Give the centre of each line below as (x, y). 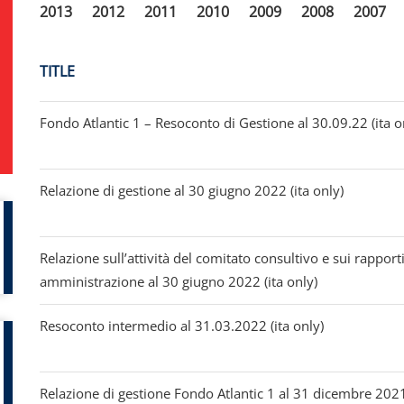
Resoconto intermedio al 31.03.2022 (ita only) (182, 325)
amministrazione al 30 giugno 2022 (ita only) (179, 281)
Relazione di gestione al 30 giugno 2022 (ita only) (192, 190)
